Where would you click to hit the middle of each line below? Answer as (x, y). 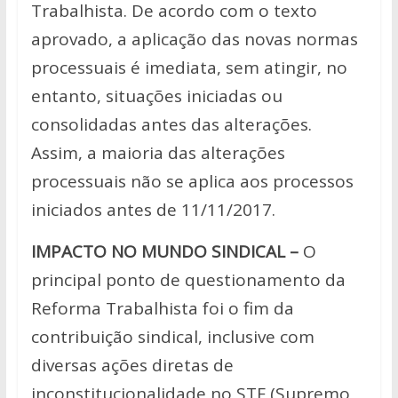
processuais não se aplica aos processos (192, 182)
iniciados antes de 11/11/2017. (153, 210)
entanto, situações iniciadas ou (156, 96)
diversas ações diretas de (132, 366)
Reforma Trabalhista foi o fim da (162, 309)
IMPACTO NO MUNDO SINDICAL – (164, 252)
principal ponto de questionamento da (188, 280)
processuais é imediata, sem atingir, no (189, 68)
